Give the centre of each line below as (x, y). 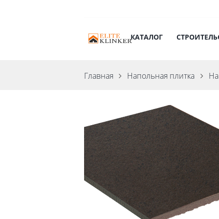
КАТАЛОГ (147, 37)
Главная (99, 76)
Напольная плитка (161, 76)
